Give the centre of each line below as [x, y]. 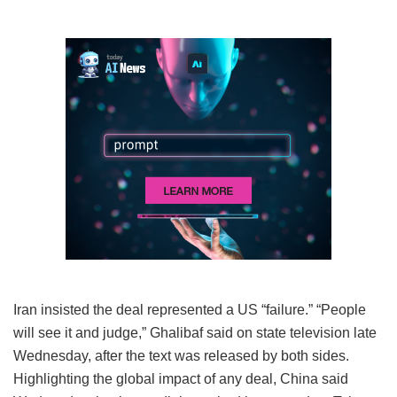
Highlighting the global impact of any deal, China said [181, 378]
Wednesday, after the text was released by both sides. [181, 355]
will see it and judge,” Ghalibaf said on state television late [195, 332]
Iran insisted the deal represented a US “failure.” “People [190, 309]
